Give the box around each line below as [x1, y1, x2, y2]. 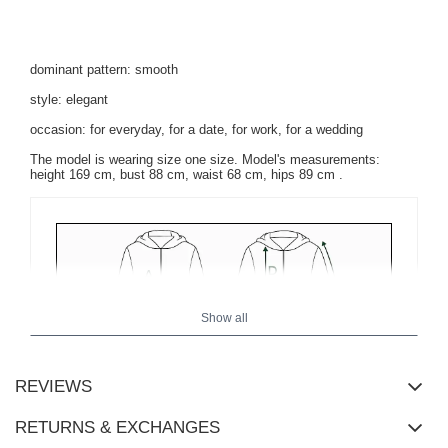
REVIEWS [15, 377, 92, 397]
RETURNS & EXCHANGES [15, 418, 220, 438]
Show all [200, 311, 248, 326]
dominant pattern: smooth [30, 62, 178, 78]
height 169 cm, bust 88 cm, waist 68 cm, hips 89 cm [30, 167, 335, 183]
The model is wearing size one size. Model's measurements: [30, 152, 380, 168]
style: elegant [30, 92, 108, 108]
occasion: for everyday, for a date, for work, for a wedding [30, 122, 363, 138]
